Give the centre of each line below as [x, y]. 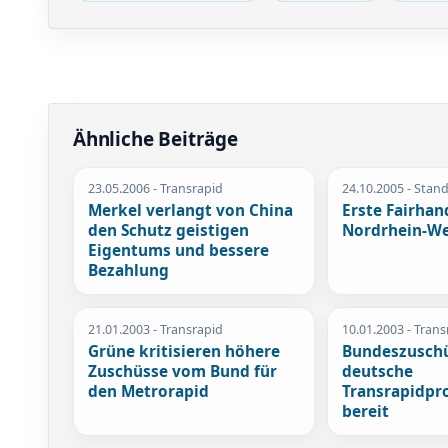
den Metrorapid [149, 391]
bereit [366, 411]
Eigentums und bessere [179, 251]
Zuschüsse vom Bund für [183, 371]
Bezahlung [129, 271]
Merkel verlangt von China [191, 211]
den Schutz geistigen [169, 231]
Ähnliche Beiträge [155, 138]
